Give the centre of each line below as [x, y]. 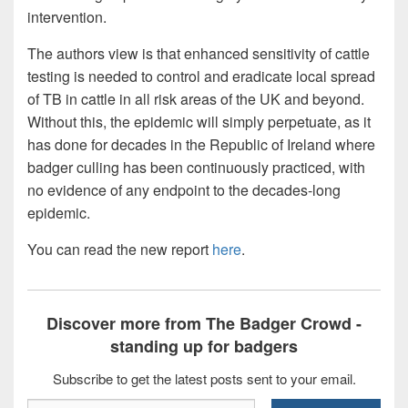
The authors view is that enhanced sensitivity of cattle [199, 54]
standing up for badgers [204, 347]
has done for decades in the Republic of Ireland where [201, 145]
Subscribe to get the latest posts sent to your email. [204, 379]
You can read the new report [120, 250]
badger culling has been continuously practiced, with [196, 168]
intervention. [67, 17]
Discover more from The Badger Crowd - [204, 324]
